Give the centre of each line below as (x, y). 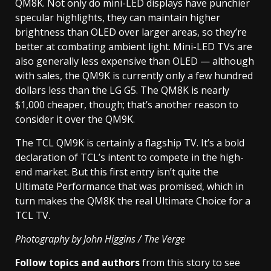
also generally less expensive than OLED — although (135, 61)
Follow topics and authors (77, 262)
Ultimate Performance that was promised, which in (129, 186)
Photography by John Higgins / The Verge (100, 239)
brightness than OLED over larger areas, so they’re (131, 32)
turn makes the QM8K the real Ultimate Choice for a (133, 201)
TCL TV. (33, 215)
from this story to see (190, 262)
